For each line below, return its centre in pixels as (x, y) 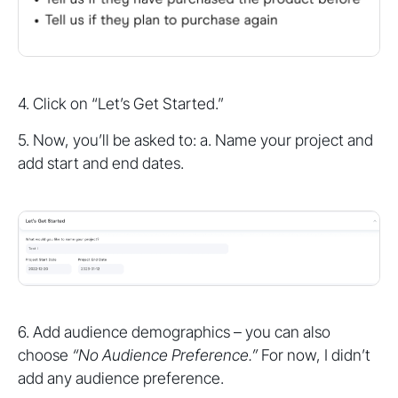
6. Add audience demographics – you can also (174, 332)
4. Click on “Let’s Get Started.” (121, 104)
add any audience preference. (121, 378)
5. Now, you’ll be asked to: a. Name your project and (195, 140)
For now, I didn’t (316, 355)
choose (45, 355)
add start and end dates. (101, 163)
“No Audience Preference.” (167, 355)
